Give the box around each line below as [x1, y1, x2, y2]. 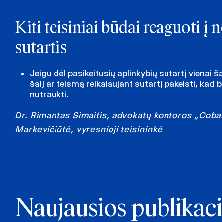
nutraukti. [30, 89, 69, 99]
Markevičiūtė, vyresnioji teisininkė [15, 124, 163, 134]
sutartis [15, 40, 67, 57]
